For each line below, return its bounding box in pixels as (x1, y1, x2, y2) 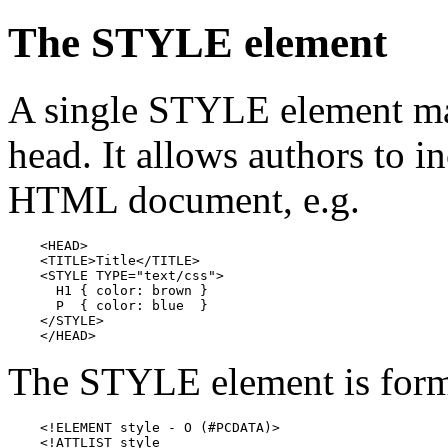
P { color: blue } (8, 298, 208, 314)
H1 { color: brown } (8, 283, 208, 299)
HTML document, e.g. (8, 178, 360, 222)
